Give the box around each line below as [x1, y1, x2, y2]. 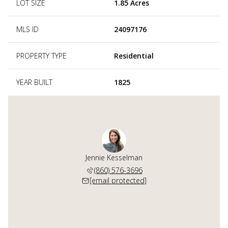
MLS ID [16, 24, 39, 34]
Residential [114, 50, 154, 61]
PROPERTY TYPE [16, 50, 67, 61]
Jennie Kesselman [85, 152, 142, 162]
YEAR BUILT [16, 77, 52, 87]
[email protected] [90, 175, 147, 185]
